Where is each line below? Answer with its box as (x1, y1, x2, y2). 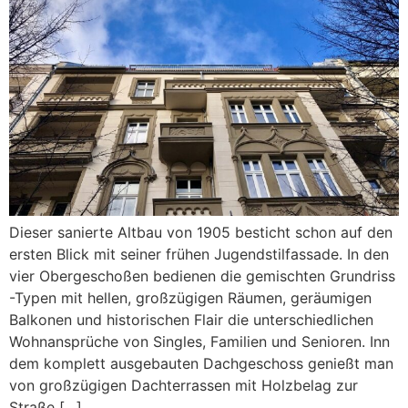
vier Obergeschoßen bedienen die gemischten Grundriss (9, 267, 395, 286)
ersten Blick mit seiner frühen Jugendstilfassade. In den (9, 245, 389, 264)
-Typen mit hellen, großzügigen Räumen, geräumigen (9, 289, 372, 308)
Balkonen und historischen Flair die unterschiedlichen (9, 311, 373, 330)
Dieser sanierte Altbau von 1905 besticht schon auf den (9, 223, 393, 242)
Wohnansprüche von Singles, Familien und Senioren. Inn (9, 332, 390, 352)
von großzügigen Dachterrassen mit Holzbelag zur (9, 376, 358, 395)
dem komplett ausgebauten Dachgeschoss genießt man (9, 354, 393, 373)
